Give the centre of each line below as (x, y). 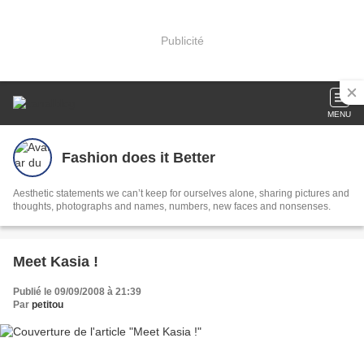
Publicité (182, 40)
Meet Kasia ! (56, 262)
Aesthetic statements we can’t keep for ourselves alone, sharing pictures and (181, 193)
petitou (48, 305)
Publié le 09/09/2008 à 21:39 (77, 292)
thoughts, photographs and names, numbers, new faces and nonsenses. (172, 206)
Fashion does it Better (139, 157)
